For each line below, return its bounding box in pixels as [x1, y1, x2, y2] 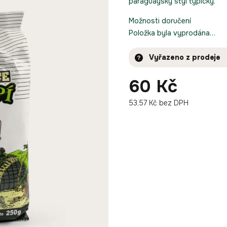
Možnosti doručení [129, 16, 191, 25]
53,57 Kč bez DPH [129, 98, 188, 107]
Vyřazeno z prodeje [149, 53, 220, 62]
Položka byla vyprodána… [129, 28, 215, 37]
